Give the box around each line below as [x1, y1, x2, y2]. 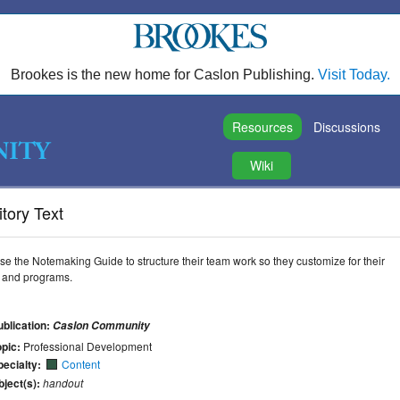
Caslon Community [53, 317, 150, 333]
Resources [232, 117, 293, 136]
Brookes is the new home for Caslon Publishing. [10, 66, 318, 82]
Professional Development [23, 337, 152, 354]
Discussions [313, 117, 380, 136]
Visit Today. [317, 66, 390, 82]
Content [62, 355, 100, 371]
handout [43, 374, 83, 390]
